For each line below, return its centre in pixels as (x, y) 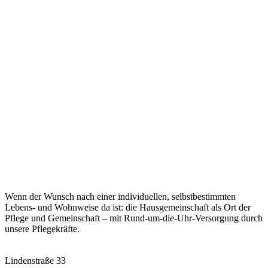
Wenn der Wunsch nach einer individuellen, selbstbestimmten (120, 196)
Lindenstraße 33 (35, 260)
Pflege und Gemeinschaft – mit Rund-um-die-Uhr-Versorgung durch (134, 218)
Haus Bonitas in (72, 167)
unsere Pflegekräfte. (42, 229)
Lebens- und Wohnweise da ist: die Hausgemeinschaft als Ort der (128, 207)
